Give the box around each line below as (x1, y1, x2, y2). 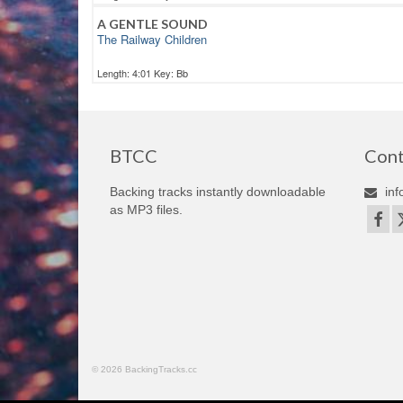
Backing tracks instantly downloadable (110, 184, 326, 200)
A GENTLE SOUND (97, 16, 208, 32)
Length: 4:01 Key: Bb (97, 66, 188, 81)
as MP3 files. (110, 202, 183, 218)
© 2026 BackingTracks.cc (92, 364, 197, 375)
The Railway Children (97, 31, 207, 49)
